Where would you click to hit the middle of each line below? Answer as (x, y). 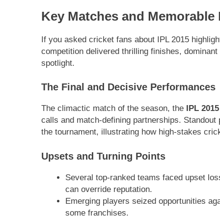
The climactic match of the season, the (114, 109)
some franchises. (97, 213)
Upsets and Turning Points (103, 156)
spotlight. (58, 63)
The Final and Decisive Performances (128, 87)
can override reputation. (109, 189)
